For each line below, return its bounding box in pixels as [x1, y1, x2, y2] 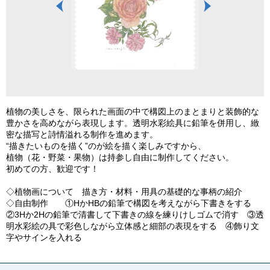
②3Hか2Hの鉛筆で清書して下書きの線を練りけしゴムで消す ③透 [6, 210, 264, 219]
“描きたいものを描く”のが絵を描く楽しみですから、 [6, 141, 206, 151]
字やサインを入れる [6, 233, 82, 242]
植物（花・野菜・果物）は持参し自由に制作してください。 [6, 152, 234, 162]
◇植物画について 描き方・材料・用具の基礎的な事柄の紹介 [6, 187, 251, 196]
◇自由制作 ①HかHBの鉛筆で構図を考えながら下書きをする [6, 198, 260, 208]
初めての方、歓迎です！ [6, 164, 99, 174]
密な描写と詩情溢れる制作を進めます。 [6, 130, 158, 139]
